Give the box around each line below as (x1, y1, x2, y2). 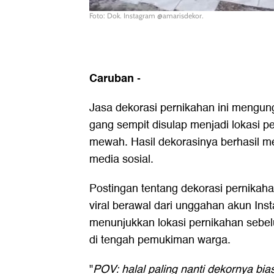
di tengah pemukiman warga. (89, 231, 231, 249)
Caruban (89, 68, 137, 87)
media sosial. (89, 150, 154, 168)
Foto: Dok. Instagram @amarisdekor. (89, 10, 204, 20)
